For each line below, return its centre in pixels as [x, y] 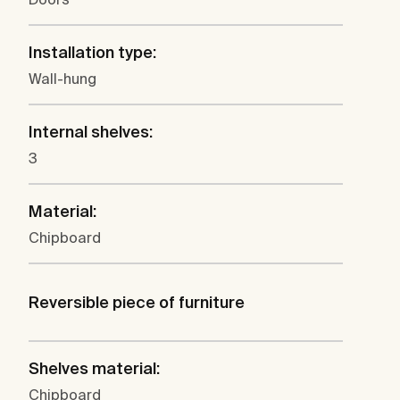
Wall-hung [62, 79]
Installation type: [92, 53]
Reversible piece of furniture [137, 303]
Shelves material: [94, 369]
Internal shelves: [91, 132]
